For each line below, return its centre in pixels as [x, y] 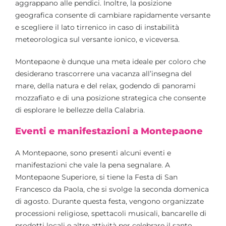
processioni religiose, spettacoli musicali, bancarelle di [111, 213]
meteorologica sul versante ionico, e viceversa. [97, 39]
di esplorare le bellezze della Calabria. [80, 110]
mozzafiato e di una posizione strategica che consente [110, 98]
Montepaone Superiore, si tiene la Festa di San [96, 177]
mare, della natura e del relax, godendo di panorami [105, 86]
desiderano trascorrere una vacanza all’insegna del [103, 73]
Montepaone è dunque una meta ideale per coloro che [110, 61]
